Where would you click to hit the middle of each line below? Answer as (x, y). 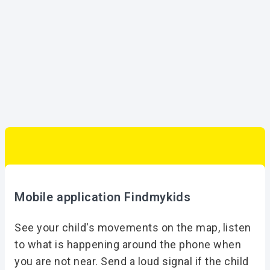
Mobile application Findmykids (103, 197)
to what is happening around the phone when (128, 244)
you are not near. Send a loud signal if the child (132, 261)
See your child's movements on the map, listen (133, 227)
